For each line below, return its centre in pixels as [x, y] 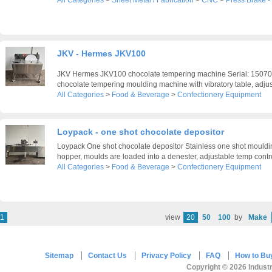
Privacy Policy [166, 256]
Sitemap [59, 256]
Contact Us [107, 256]
